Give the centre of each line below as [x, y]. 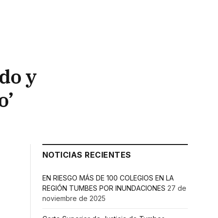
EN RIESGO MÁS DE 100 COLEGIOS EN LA [108, 178]
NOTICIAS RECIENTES [87, 155]
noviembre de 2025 [74, 198]
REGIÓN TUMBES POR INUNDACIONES [104, 188]
